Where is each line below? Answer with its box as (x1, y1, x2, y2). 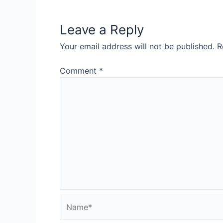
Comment (60, 66, 99, 76)
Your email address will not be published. (60, 41, 215, 51)
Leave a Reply (60, 22, 144, 37)
